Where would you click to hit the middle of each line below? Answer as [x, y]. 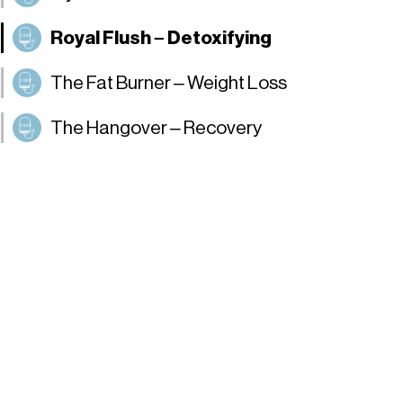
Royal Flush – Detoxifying [161, 37]
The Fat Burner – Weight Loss [169, 82]
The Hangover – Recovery [157, 127]
